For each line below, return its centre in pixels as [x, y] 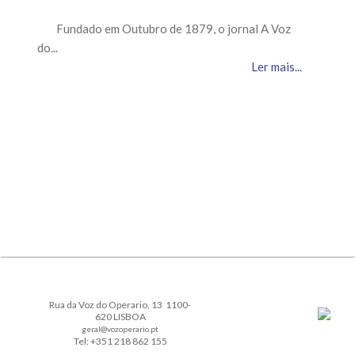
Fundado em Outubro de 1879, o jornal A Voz [164, 29]
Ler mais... [277, 67]
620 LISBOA [120, 317]
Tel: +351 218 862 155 [120, 341]
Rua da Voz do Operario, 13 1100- [120, 305]
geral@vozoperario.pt [120, 329]
